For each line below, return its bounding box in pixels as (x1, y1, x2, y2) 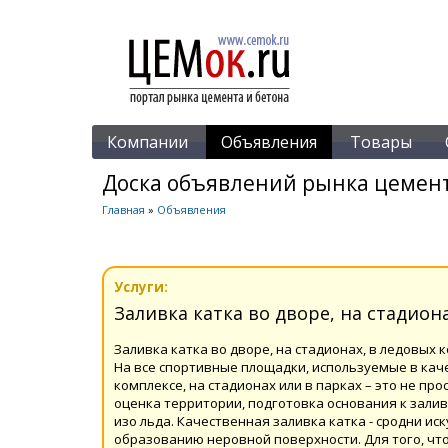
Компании (107, 131, 188, 153)
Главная (102, 202, 145, 217)
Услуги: (114, 277, 168, 296)
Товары (350, 131, 412, 153)
